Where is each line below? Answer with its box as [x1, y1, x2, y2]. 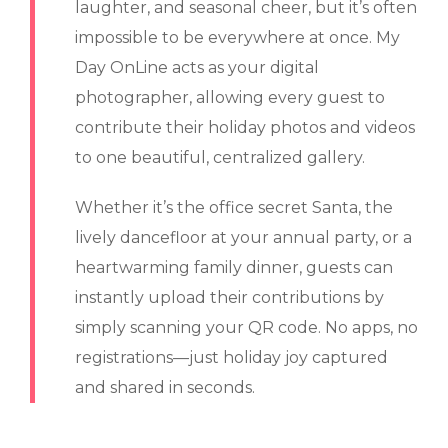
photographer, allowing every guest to [75, 87, 385, 107]
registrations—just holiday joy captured [75, 347, 388, 367]
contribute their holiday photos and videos [75, 117, 415, 137]
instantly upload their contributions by [75, 287, 384, 307]
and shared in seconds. [75, 377, 255, 397]
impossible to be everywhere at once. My [75, 27, 400, 47]
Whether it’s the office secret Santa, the [75, 197, 393, 217]
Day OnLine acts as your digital [75, 57, 319, 77]
